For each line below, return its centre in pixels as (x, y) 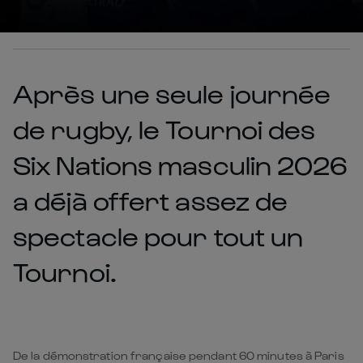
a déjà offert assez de (151, 199)
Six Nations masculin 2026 (181, 164)
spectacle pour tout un (158, 235)
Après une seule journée (172, 92)
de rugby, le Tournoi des (164, 128)
